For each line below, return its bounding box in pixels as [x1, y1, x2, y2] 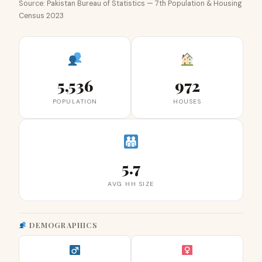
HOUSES [173, 98, 201, 105]
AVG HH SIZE [108, 180, 154, 188]
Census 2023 [19, 11, 64, 20]
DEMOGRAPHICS [27, 220, 98, 230]
